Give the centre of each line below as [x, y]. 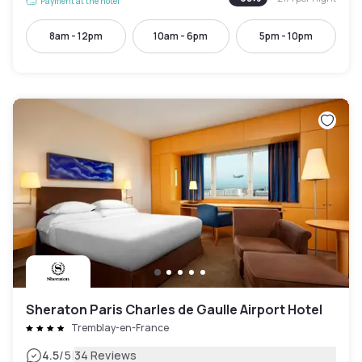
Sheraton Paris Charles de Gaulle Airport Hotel [174, 309]
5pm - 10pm [286, 36]
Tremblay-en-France [120, 328]
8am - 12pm [76, 36]
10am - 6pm [181, 36]
